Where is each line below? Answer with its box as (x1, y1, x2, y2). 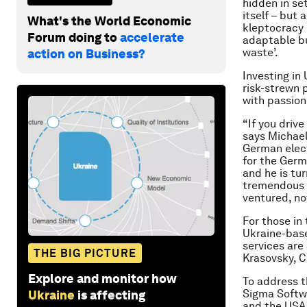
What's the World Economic (27, 13, 191, 28)
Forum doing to (27, 29, 120, 45)
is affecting (77, 287, 145, 302)
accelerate (120, 29, 184, 45)
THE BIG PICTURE (34, 246, 136, 260)
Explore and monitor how (28, 271, 177, 286)
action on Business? (27, 46, 145, 61)
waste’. (243, 46, 278, 59)
